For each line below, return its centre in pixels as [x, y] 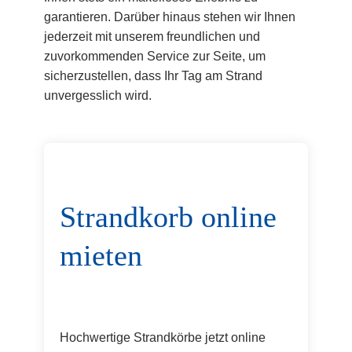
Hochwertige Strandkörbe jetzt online [163, 337]
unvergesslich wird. [98, 95]
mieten [101, 256]
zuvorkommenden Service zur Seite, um [155, 56]
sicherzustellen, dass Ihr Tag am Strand [153, 75]
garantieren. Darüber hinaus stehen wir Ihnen [170, 16]
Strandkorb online [168, 217]
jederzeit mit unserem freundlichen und [152, 36]
